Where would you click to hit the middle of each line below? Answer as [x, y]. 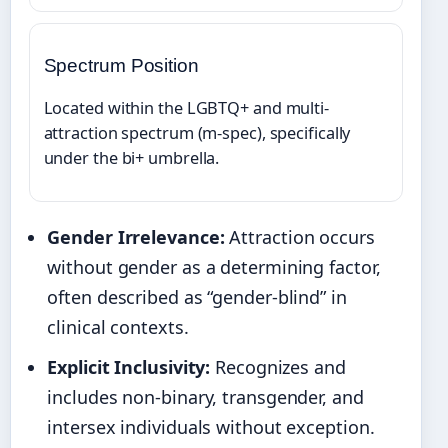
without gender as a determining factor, [214, 266]
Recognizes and [278, 366]
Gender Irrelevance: [136, 236]
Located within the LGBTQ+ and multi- [186, 108]
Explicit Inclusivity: [129, 366]
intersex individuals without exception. [211, 426]
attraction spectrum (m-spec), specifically [197, 133]
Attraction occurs [299, 236]
